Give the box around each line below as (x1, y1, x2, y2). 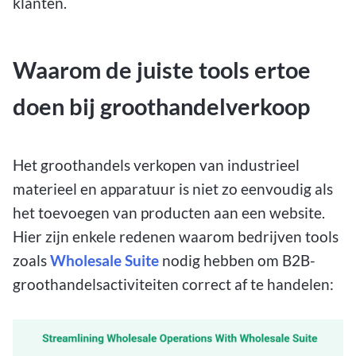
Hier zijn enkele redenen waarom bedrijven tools (13, 227, 339, 246)
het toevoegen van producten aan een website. (13, 203, 325, 222)
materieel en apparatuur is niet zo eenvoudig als (13, 180, 333, 199)
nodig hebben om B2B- (159, 251, 315, 270)
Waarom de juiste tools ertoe (13, 56, 311, 83)
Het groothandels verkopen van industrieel (13, 156, 300, 175)
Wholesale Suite (50, 251, 159, 270)
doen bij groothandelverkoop (13, 92, 310, 120)
